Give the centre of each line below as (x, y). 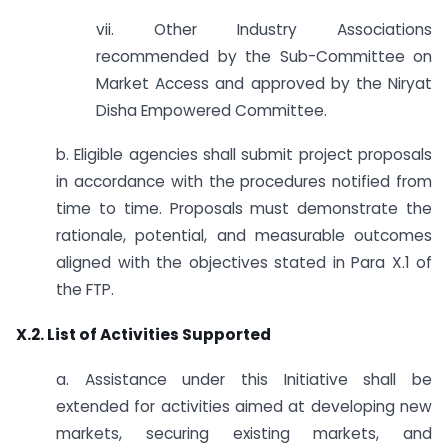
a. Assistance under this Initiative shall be (244, 379)
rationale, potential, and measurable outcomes (244, 236)
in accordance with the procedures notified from (244, 182)
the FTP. (85, 290)
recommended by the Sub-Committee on (264, 56)
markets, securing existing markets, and (244, 433)
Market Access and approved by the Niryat (264, 83)
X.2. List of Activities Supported (143, 335)
